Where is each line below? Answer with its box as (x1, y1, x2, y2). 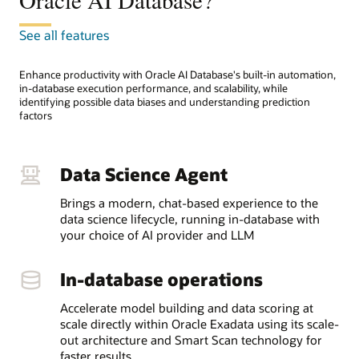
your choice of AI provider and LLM (59, 227, 254, 244)
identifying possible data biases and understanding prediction (19, 95, 310, 109)
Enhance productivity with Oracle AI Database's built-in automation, (19, 68, 336, 82)
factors (19, 109, 52, 123)
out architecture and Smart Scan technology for (59, 332, 322, 349)
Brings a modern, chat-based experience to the (59, 195, 318, 212)
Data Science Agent (59, 162, 228, 187)
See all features (19, 26, 109, 43)
